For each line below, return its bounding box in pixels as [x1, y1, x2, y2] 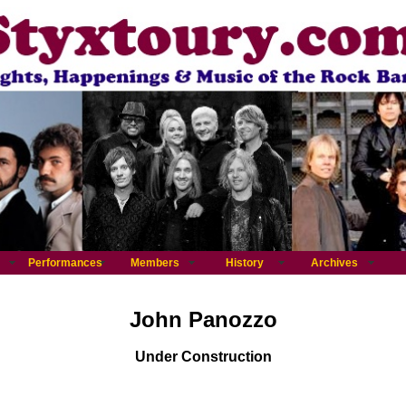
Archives [310, 256, 358, 269]
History [225, 256, 264, 269]
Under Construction [134, 349, 272, 364]
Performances [28, 256, 102, 269]
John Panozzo [129, 307, 277, 332]
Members [130, 256, 179, 269]
